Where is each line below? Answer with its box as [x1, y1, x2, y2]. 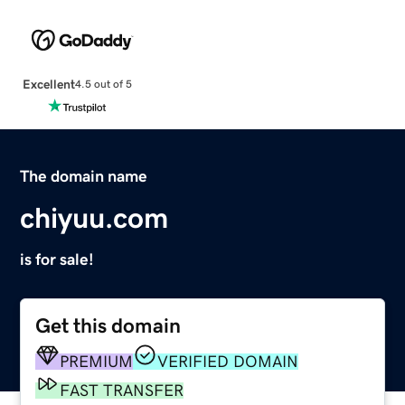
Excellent [22, 77, 75, 90]
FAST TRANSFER [60, 381, 184, 399]
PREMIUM [60, 353, 134, 370]
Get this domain [35, 315, 182, 336]
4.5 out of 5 [74, 79, 132, 90]
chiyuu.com [20, 202, 169, 232]
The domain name [20, 167, 148, 184]
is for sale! [20, 250, 95, 268]
